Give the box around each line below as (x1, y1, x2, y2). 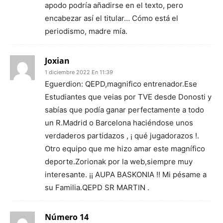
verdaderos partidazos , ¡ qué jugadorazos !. (45, 131, 199, 140)
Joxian (45, 55, 70, 66)
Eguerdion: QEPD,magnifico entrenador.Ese (45, 79, 197, 89)
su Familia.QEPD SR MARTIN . (45, 183, 149, 192)
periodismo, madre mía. (45, 26, 127, 36)
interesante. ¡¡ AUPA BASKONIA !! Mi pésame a (45, 170, 207, 179)
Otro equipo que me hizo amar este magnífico (45, 144, 205, 153)
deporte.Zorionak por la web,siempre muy (45, 157, 193, 166)
